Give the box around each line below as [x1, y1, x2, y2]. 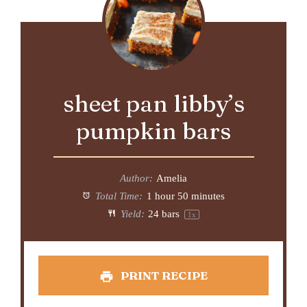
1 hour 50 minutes [146, 191, 225, 202]
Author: [120, 173, 153, 184]
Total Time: [93, 191, 143, 202]
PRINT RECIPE [118, 267, 208, 282]
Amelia [156, 173, 187, 184]
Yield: [117, 208, 145, 220]
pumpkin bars [76, 116, 231, 146]
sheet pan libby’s [62, 89, 245, 119]
